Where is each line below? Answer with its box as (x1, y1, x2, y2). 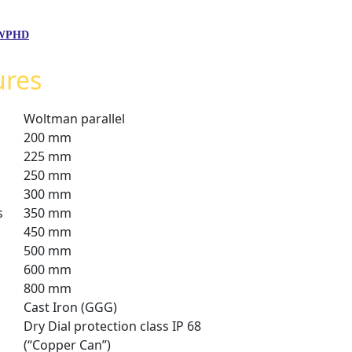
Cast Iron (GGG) (23, 298, 117, 316)
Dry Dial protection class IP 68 (23, 317, 201, 335)
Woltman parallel (23, 109, 125, 127)
